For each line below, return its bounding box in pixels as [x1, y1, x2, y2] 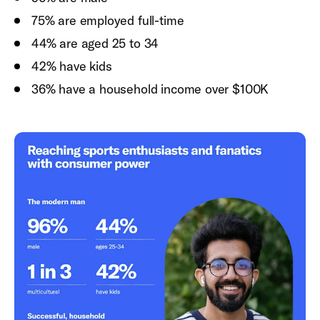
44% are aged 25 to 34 [31, 35, 159, 51]
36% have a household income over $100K [31, 81, 272, 97]
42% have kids [31, 58, 116, 74]
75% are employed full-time [31, 12, 188, 29]
